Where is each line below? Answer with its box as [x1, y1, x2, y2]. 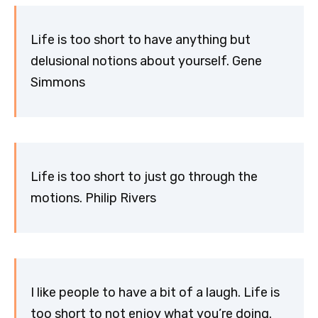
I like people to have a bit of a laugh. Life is [31, 285, 280, 301]
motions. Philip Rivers [31, 190, 156, 207]
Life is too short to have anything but [31, 32, 251, 48]
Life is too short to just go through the [31, 169, 258, 185]
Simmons [31, 75, 85, 91]
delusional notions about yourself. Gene [31, 53, 262, 70]
